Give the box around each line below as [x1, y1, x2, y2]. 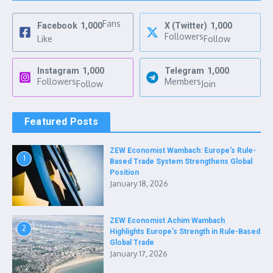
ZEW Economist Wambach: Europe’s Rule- [110, 146, 256, 155]
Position [110, 168, 139, 177]
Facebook [37, 21, 77, 31]
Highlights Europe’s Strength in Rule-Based [110, 227, 260, 236]
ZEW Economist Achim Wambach [110, 216, 225, 225]
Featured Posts [24, 116, 98, 128]
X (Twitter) [165, 21, 207, 31]
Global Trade [110, 238, 154, 247]
